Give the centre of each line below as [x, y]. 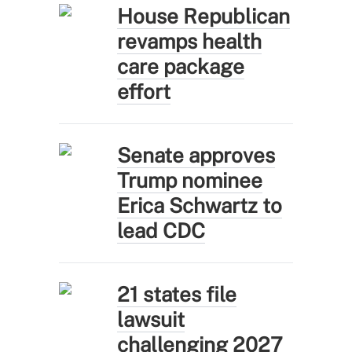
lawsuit [151, 319]
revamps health [190, 41]
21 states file [177, 294]
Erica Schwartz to [200, 205]
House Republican [204, 16]
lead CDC [161, 230]
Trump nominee [190, 180]
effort [144, 91]
